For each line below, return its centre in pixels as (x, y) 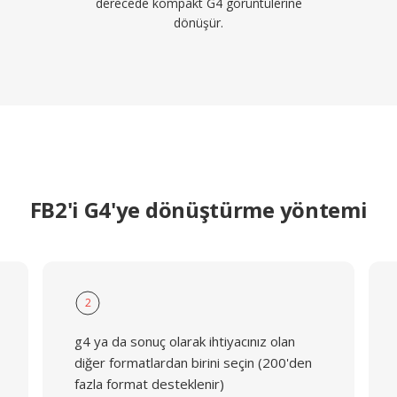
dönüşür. (198, 23)
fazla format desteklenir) (149, 384)
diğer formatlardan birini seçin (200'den (193, 362)
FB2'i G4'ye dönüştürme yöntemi (198, 210)
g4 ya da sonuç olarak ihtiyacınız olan (184, 341)
